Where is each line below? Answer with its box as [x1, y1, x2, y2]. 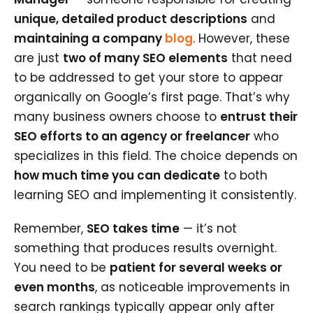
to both [220, 166, 268, 184]
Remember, [14, 219, 87, 237]
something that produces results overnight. [14, 239, 277, 256]
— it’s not [180, 219, 237, 237]
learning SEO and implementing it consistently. [14, 186, 296, 203]
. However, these [193, 29, 290, 47]
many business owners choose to [14, 108, 220, 125]
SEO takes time [87, 219, 180, 237]
